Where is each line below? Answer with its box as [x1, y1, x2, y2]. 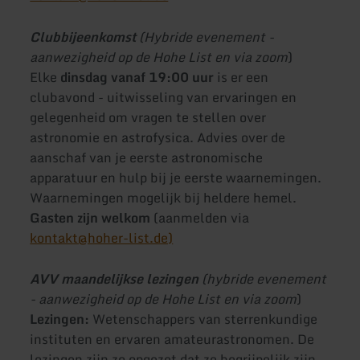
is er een [217, 66, 269, 88]
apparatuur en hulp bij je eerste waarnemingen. [30, 166, 322, 188]
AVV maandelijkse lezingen [30, 268, 202, 289]
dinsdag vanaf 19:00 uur [60, 66, 218, 88]
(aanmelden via [153, 207, 250, 228]
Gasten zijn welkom [30, 207, 154, 228]
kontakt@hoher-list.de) [30, 227, 174, 248]
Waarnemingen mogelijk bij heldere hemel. [30, 186, 297, 208]
